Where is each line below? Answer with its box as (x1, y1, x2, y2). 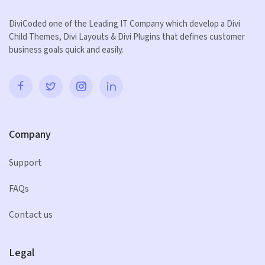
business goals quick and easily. (9, 44, 124, 56)
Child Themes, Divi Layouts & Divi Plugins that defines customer (9, 31, 245, 43)
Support (9, 156, 42, 169)
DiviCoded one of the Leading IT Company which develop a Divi (9, 18, 240, 30)
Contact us (9, 208, 53, 221)
